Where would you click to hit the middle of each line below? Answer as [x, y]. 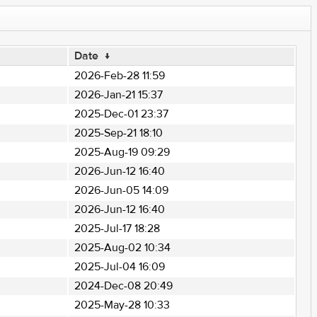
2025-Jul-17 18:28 [117, 229]
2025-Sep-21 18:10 [118, 133]
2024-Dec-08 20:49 [123, 286]
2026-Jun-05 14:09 [121, 190]
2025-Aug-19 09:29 [122, 152]
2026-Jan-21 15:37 [118, 95]
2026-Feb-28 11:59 [119, 76]
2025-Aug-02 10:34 [122, 248]
